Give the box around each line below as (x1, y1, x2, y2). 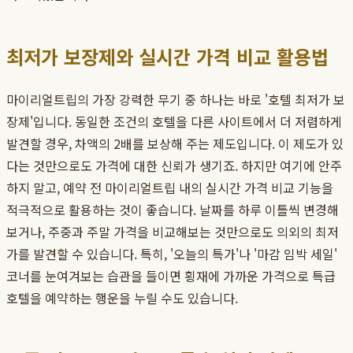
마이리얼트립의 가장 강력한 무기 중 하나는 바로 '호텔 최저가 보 (6, 90, 345, 110)
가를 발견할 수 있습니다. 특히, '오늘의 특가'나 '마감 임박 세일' (6, 244, 337, 264)
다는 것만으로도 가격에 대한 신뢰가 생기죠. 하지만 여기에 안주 (6, 156, 342, 176)
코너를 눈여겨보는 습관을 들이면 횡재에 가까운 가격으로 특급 (6, 266, 336, 286)
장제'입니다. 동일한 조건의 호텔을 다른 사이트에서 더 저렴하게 (6, 112, 342, 132)
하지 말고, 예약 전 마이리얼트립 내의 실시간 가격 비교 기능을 (6, 178, 333, 198)
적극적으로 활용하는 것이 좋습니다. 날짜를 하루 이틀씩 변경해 (6, 200, 339, 220)
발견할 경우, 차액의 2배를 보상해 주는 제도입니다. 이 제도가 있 (6, 134, 344, 154)
